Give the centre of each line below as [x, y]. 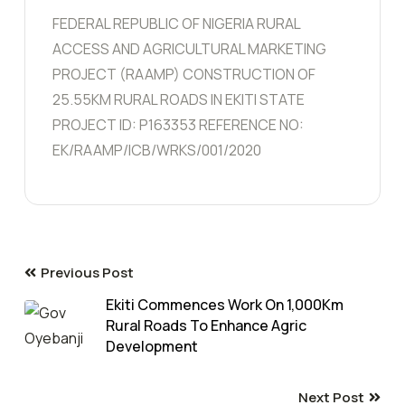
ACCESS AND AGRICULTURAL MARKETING [189, 48]
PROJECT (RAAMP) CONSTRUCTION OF [184, 74]
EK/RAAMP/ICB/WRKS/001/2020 [157, 150]
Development [152, 346]
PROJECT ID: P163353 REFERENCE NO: [178, 124]
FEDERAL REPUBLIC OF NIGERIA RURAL [176, 23]
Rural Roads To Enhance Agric [206, 325]
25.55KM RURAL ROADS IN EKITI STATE [179, 99]
